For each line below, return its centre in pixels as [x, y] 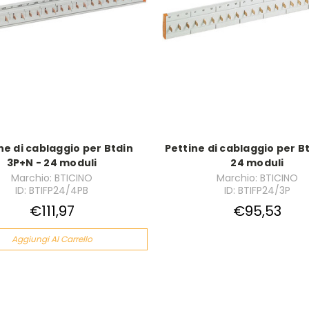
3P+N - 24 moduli [52, 163]
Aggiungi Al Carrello [52, 239]
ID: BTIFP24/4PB [52, 191]
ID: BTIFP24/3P [257, 191]
